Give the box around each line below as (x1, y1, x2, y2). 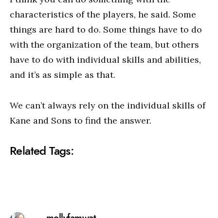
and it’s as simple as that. (10, 69, 115, 80)
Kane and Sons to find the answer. (10, 115, 151, 126)
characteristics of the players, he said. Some (10, 9, 196, 20)
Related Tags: (10, 143, 74, 159)
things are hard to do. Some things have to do (10, 24, 202, 35)
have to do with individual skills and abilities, (10, 54, 201, 65)
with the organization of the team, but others (10, 39, 199, 50)
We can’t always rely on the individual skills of (10, 100, 205, 111)
